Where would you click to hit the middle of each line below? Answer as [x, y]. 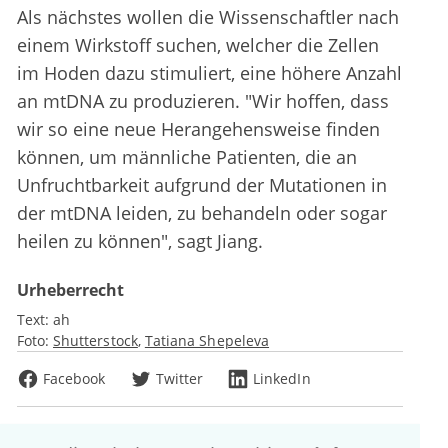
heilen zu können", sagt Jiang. [140, 241]
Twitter [179, 379]
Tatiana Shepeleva [207, 341]
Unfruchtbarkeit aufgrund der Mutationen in [202, 185]
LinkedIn [282, 379]
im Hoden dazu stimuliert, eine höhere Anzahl [209, 73]
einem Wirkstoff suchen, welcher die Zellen [198, 45]
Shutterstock [95, 341]
